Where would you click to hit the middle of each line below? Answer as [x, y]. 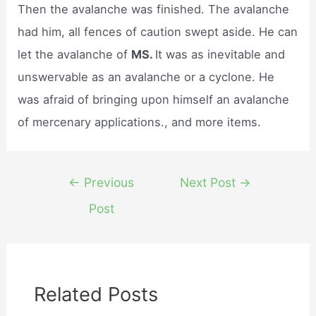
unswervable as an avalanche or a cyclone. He [146, 77]
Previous [108, 183]
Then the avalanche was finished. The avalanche [154, 10]
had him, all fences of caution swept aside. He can [158, 32]
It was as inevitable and [220, 55]
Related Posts [96, 294]
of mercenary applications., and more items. [140, 122]
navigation [73, 201]
